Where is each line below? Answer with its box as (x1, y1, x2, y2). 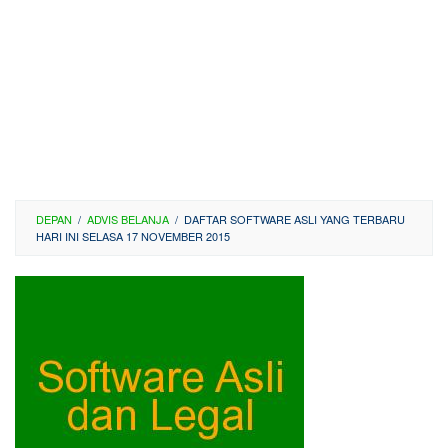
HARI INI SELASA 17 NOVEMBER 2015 (36, 228, 230, 244)
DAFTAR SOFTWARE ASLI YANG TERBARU (184, 211, 405, 227)
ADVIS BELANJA (87, 211, 169, 227)
